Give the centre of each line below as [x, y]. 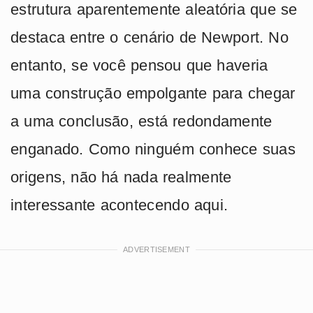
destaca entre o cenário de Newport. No [150, 38]
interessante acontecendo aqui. [119, 205]
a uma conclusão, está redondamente [141, 122]
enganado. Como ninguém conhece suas [153, 150]
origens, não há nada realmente [121, 177]
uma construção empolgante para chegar [153, 94]
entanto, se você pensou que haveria [139, 66]
